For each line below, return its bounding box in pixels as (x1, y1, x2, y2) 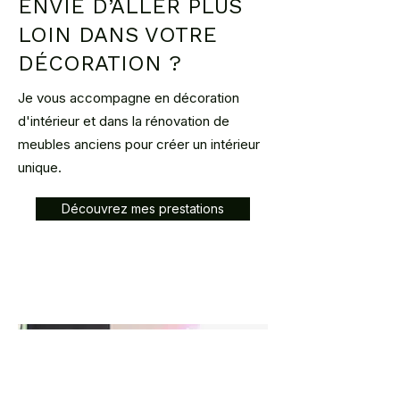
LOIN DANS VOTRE (18, 22, 217, 48)
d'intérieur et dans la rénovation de (18, 112, 229, 130)
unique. (18, 159, 62, 177)
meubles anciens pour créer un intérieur (18, 136, 260, 154)
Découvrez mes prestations (62, 201, 224, 217)
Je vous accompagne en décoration (18, 89, 239, 107)
